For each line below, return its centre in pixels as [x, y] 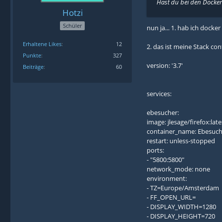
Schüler [72, 26]
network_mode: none [178, 169]
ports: [155, 150]
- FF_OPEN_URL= [171, 197]
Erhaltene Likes [42, 44]
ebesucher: [163, 112]
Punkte [32, 55]
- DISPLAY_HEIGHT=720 [181, 216]
